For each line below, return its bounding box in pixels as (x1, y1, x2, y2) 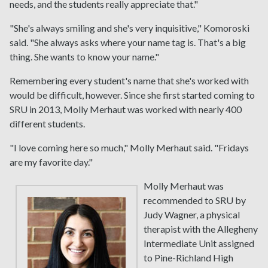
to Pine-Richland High (144, 252, 233, 264)
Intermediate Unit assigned (144, 237, 254, 249)
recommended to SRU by (144, 194, 246, 206)
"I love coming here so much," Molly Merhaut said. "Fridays (10, 142, 249, 154)
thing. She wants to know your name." (10, 51, 159, 63)
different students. (10, 118, 85, 130)
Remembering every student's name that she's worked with (10, 75, 249, 87)
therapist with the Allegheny (144, 223, 258, 235)
